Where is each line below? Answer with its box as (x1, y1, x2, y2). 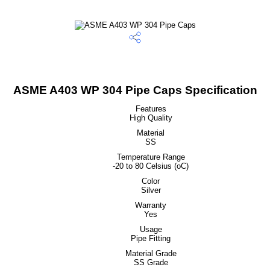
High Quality (129, 113, 172, 122)
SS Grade (133, 258, 168, 267)
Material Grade (125, 249, 177, 258)
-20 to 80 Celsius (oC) (113, 162, 189, 171)
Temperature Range (116, 152, 185, 162)
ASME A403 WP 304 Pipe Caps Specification (13, 84, 257, 96)
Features (135, 104, 166, 113)
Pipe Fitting (131, 234, 171, 243)
